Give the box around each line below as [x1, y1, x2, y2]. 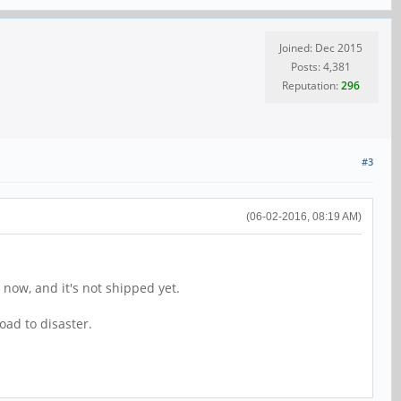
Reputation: [282, 78, 341, 94]
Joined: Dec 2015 [279, 40, 363, 56]
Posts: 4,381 [291, 59, 351, 75]
